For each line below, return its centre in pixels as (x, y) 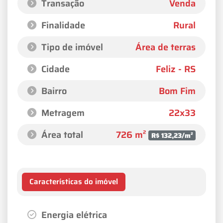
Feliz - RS (176, 69)
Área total (61, 134)
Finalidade (62, 25)
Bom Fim (177, 91)
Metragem (62, 112)
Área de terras (166, 47)
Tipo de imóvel (71, 47)
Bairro (53, 91)
